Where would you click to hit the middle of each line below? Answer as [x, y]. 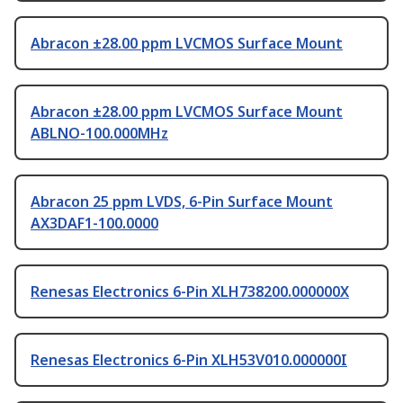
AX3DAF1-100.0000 [94, 224]
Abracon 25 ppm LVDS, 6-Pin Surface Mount [182, 202]
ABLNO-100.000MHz [99, 134]
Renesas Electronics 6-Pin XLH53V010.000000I [189, 360]
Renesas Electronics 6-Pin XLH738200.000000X [190, 292]
